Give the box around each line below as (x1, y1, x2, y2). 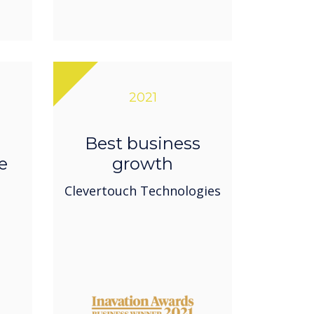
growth (112, 153, 173, 175)
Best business (85, 133, 200, 154)
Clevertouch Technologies (64, 182, 221, 200)
